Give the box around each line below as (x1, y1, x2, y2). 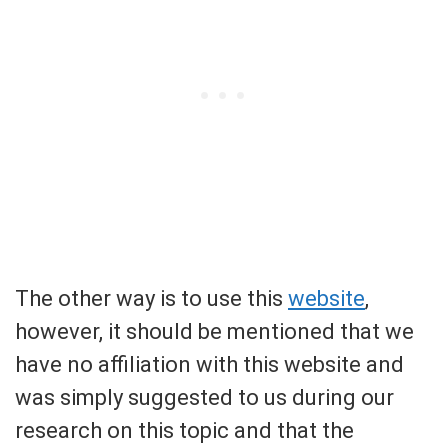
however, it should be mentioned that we (15, 319, 414, 345)
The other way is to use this (15, 286, 288, 312)
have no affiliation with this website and (15, 352, 404, 378)
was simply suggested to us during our (15, 385, 394, 411)
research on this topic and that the (15, 418, 354, 444)
